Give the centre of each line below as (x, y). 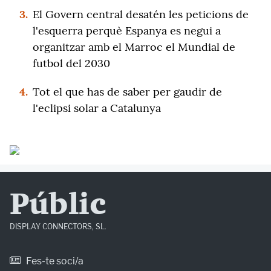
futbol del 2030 (71, 63)
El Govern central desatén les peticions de (141, 14)
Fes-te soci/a (54, 261)
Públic (57, 206)
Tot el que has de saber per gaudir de (127, 92)
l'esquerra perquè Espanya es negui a (127, 31)
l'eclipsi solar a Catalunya (97, 108)
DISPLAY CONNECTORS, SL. (58, 227)
